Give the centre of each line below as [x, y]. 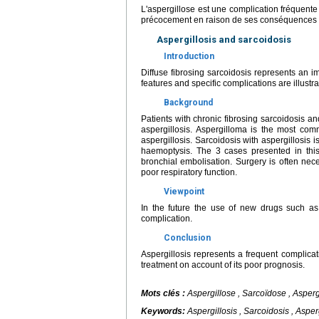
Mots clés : [164, 293]
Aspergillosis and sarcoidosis [224, 40]
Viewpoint [184, 192]
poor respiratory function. [189, 172]
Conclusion [187, 238]
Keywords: [164, 311]
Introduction [189, 56]
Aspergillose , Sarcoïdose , [240, 293]
